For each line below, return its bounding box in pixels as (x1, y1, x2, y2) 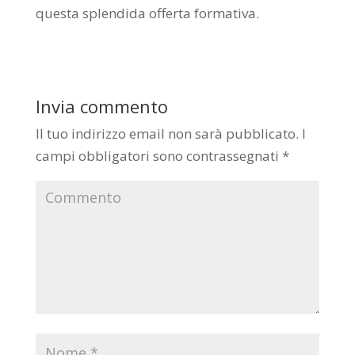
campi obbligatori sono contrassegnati (35, 147, 282, 166)
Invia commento (35, 94, 168, 119)
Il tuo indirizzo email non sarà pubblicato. (35, 124, 299, 143)
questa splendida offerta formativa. (35, 4, 259, 23)
